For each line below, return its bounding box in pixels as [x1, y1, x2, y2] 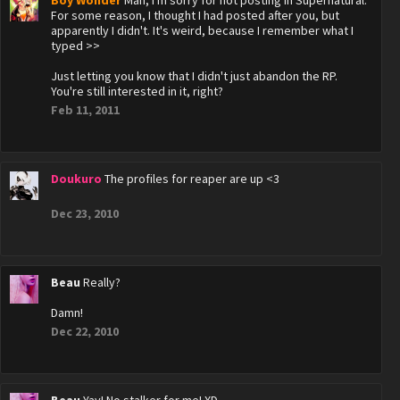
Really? [83, 274, 121, 290]
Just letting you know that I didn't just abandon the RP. [51, 68, 337, 84]
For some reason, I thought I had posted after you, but [51, 7, 339, 23]
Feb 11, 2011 [51, 102, 120, 118]
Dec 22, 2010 [51, 323, 119, 339]
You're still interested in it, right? [51, 83, 223, 99]
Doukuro [51, 171, 102, 187]
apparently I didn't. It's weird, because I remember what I [51, 22, 354, 38]
